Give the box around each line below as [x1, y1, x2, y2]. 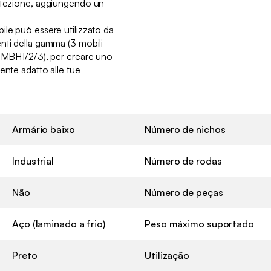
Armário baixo [12, 123, 75, 136]
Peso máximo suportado [145, 218, 254, 230]
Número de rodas [145, 155, 222, 168]
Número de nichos [145, 123, 226, 136]
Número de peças [145, 186, 223, 199]
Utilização [145, 249, 189, 262]
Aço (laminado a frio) [12, 218, 105, 230]
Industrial [12, 155, 54, 168]
